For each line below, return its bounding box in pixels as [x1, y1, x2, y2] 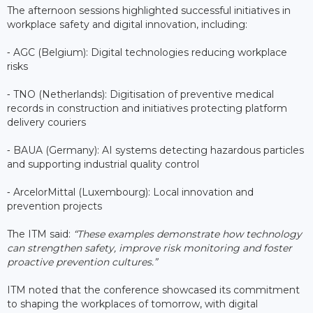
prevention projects [7, 199, 102, 212]
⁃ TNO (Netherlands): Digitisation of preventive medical [7, 87, 274, 101]
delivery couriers [7, 115, 86, 129]
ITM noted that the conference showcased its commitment [7, 283, 300, 296]
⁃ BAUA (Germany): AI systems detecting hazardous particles [7, 143, 304, 156]
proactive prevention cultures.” [7, 255, 157, 268]
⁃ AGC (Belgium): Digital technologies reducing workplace [7, 45, 287, 59]
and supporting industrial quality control [7, 157, 199, 170]
